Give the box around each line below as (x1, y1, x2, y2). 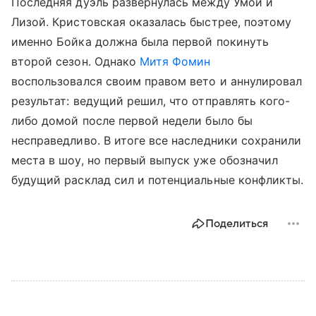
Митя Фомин (140, 54, 211, 69)
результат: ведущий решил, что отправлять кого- (11, 94, 291, 109)
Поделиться (205, 217, 268, 231)
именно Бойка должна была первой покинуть (11, 35, 269, 49)
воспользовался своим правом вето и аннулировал (11, 74, 303, 89)
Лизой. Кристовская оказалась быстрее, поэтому (11, 15, 292, 30)
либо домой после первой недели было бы (11, 114, 253, 128)
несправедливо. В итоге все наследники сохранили (11, 133, 302, 148)
